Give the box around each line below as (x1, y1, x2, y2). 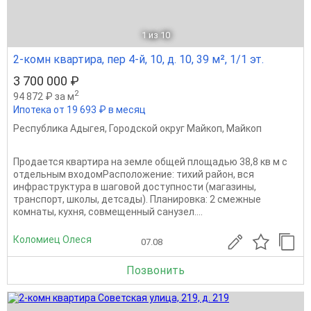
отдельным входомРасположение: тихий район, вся (13, 169, 254, 180)
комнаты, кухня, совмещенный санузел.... (13, 206, 203, 218)
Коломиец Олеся (13, 233, 92, 245)
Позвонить (126, 264, 185, 278)
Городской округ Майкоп (109, 123, 222, 135)
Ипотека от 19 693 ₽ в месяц (13, 104, 146, 116)
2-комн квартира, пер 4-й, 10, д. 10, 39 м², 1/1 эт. (13, 52, 264, 66)
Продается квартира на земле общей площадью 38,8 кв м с (13, 156, 287, 168)
